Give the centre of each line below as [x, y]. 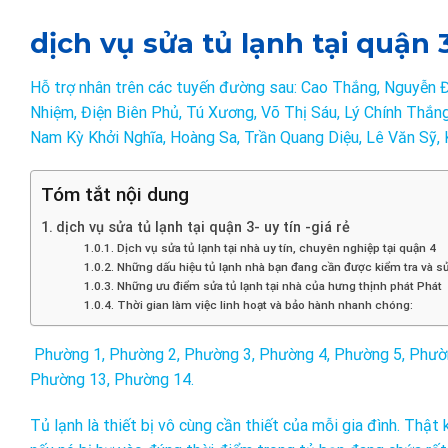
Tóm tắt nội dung [115, 195]
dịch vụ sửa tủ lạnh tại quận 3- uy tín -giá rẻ [202, 228]
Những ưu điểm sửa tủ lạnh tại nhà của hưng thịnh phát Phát [279, 286]
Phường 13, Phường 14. [112, 380]
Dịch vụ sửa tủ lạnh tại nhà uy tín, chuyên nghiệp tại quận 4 [276, 248]
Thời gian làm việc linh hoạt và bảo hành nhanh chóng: [264, 305]
